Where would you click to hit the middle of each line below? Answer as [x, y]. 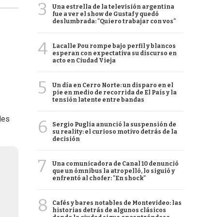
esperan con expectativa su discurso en [115, 53]
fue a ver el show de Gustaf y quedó [106, 14]
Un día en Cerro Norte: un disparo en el [113, 85]
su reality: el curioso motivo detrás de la [115, 132]
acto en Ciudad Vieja [84, 61]
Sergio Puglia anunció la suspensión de [114, 124]
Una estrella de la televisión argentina [113, 7]
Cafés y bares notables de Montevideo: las [117, 203]
